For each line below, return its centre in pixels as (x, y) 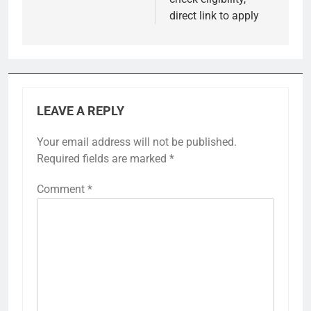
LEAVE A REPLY (81, 111)
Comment (62, 190)
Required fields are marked (103, 159)
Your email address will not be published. (137, 142)
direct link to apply (214, 16)
